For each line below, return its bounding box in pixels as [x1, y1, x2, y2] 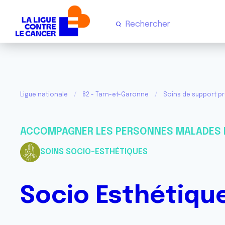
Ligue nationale [20, 92, 68, 98]
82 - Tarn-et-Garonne [82, 92, 149, 98]
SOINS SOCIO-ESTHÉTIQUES [40, 148, 148, 156]
